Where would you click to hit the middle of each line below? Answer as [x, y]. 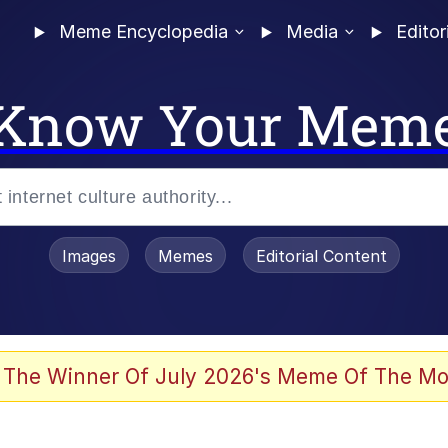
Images [88, 256]
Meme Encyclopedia [143, 32]
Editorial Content [321, 256]
